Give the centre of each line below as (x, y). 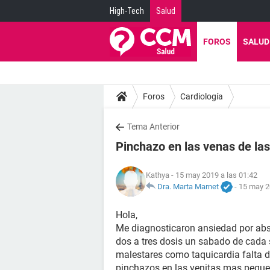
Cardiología (202, 96)
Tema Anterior (153, 127)
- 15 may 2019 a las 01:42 (213, 175)
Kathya (158, 175)
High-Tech (127, 11)
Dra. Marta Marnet (188, 186)
